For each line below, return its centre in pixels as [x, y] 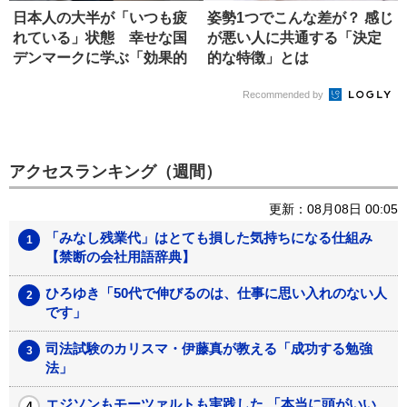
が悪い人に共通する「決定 [294, 38]
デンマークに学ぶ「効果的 [100, 58]
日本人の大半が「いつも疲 [100, 18]
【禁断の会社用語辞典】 [120, 256]
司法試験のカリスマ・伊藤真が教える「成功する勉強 [209, 348]
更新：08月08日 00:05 [333, 208]
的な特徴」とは [258, 58]
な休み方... [47, 78]
